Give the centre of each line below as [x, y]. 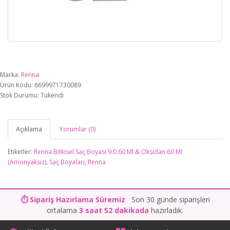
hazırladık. [166, 210]
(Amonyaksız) [27, 162]
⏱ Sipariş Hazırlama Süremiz [73, 199]
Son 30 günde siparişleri [167, 199]
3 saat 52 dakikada [114, 210]
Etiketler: [21, 152]
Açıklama [29, 129]
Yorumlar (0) [78, 129]
